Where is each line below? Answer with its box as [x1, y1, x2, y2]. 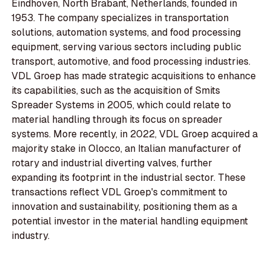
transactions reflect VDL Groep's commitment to [11, 186, 228, 199]
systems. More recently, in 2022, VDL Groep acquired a [11, 128, 258, 141]
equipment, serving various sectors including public [11, 41, 242, 54]
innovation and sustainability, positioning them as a [11, 200, 238, 214]
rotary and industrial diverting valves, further [11, 157, 213, 170]
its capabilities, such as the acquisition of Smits [11, 84, 221, 97]
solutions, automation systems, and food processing [11, 26, 241, 39]
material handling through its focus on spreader [11, 113, 223, 126]
